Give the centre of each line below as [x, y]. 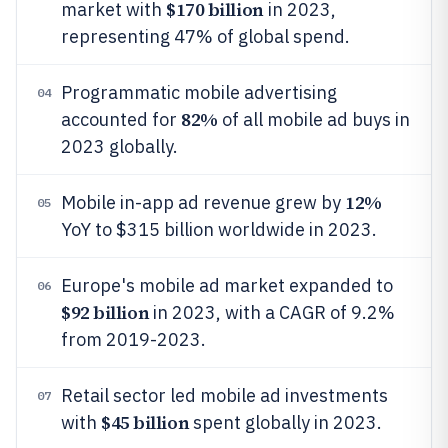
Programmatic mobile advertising [199, 92]
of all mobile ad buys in [313, 119]
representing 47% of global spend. [205, 36]
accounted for [121, 119]
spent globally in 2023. [286, 422]
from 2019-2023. [133, 339]
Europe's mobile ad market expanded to [227, 285]
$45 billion [145, 422]
